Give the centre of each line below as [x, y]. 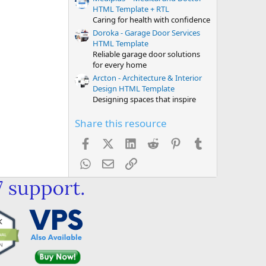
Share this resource [121, 123]
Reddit [172, 142]
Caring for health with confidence [151, 20]
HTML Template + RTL [131, 9]
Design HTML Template [134, 88]
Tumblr [218, 142]
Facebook [110, 142]
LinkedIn [153, 142]
